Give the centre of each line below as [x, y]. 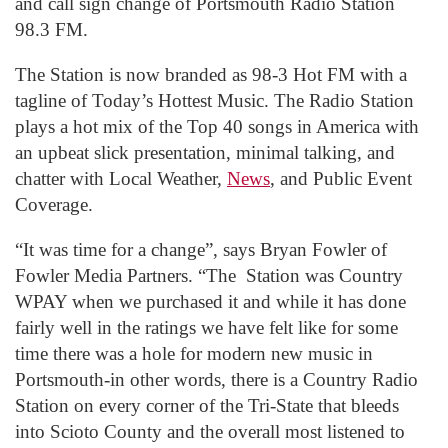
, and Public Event [341, 178]
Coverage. [59, 204]
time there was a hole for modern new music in [194, 353]
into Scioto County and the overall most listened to [210, 431]
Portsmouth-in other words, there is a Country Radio [216, 379]
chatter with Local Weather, [121, 178]
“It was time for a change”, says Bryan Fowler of [201, 249]
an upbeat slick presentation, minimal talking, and [205, 152]
